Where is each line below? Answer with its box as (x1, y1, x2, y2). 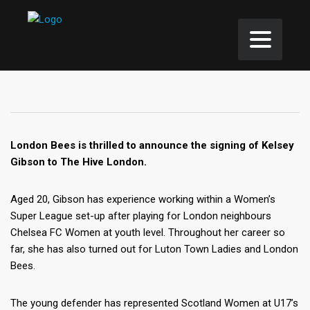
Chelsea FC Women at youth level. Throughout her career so (10, 226, 285, 239)
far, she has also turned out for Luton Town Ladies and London (10, 243, 298, 255)
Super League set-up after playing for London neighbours (10, 210, 271, 222)
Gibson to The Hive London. (10, 156, 149, 168)
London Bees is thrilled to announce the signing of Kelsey (10, 139, 294, 152)
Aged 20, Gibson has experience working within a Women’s (10, 193, 275, 206)
